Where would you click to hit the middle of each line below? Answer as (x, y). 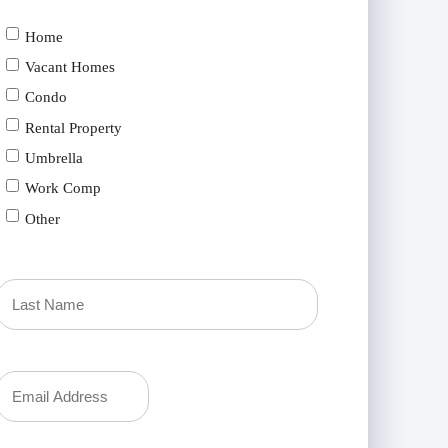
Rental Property (73, 127)
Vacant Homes (69, 67)
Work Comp (62, 188)
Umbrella (53, 158)
